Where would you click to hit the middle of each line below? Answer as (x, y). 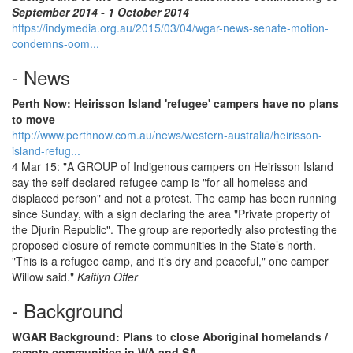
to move (33, 119)
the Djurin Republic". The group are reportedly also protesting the (175, 229)
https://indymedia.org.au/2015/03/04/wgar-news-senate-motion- (170, 28)
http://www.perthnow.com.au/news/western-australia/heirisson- (167, 135)
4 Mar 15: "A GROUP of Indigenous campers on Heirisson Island (173, 166)
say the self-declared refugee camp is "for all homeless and (160, 182)
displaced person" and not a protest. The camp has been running (174, 198)
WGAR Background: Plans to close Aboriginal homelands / (170, 336)
